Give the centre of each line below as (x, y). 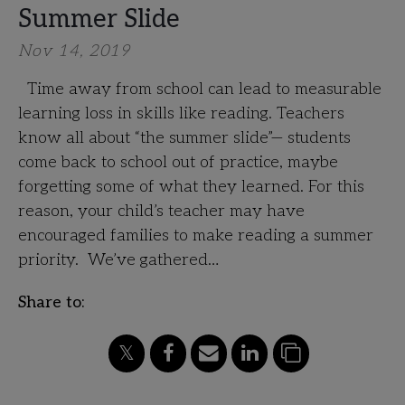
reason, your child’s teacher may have (161, 211)
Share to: (51, 302)
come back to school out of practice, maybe (178, 162)
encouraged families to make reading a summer (196, 235)
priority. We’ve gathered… (118, 260)
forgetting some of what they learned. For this (191, 187)
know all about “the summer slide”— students (184, 138)
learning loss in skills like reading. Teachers (181, 113)
